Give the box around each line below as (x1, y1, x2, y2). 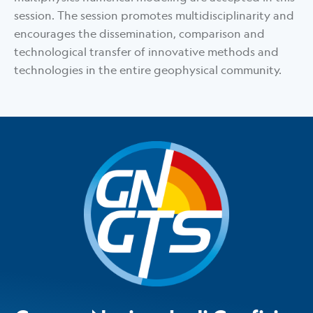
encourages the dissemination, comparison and (14, 27, 265, 41)
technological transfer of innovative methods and (14, 45, 279, 59)
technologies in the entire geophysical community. (14, 63, 282, 78)
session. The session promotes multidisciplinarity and (14, 8, 294, 23)
